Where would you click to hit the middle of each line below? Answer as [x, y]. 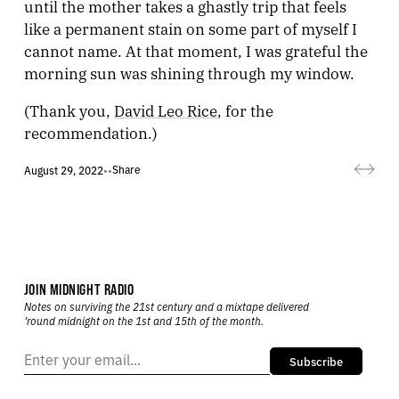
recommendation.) [90, 132]
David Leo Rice [165, 110]
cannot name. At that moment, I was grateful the [195, 50]
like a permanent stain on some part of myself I [190, 28]
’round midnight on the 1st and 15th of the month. [143, 320]
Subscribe [316, 360]
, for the [245, 110]
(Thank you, [69, 110]
